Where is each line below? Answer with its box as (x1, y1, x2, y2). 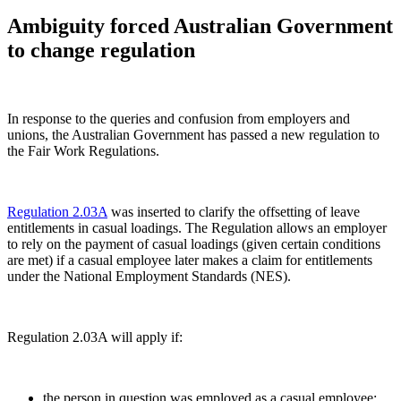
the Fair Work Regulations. (7, 142, 159, 158)
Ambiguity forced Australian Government (7, 13, 393, 38)
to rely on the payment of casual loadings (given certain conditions (7, 235, 380, 252)
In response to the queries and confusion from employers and (7, 110, 350, 126)
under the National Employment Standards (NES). (7, 268, 291, 284)
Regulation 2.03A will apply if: (7, 328, 183, 345)
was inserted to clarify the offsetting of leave (107, 203, 360, 219)
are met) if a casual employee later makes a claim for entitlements (7, 252, 372, 268)
